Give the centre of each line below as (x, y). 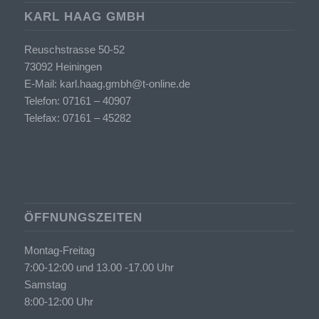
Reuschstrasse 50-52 (74, 50)
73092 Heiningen (63, 67)
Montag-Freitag (59, 251)
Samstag (45, 285)
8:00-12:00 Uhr (58, 302)
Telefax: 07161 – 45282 (77, 118)
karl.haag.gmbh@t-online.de (125, 84)
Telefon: (42, 101)
